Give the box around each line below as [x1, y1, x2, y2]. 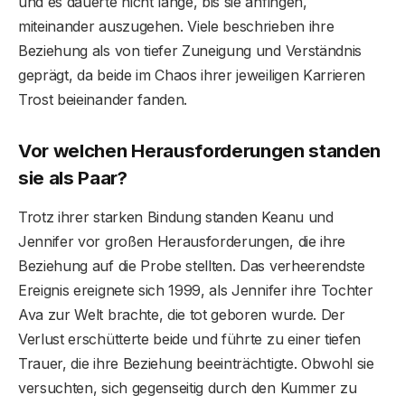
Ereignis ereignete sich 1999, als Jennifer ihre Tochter [18, 281, 373, 300]
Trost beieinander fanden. [18, 90, 187, 109]
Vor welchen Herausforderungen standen [18, 138, 381, 162]
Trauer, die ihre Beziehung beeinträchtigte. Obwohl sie [18, 354, 374, 373]
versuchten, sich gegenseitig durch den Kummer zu [18, 379, 357, 398]
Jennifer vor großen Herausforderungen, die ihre [18, 232, 345, 251]
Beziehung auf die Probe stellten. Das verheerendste [18, 257, 365, 276]
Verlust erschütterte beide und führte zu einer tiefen [18, 330, 362, 349]
